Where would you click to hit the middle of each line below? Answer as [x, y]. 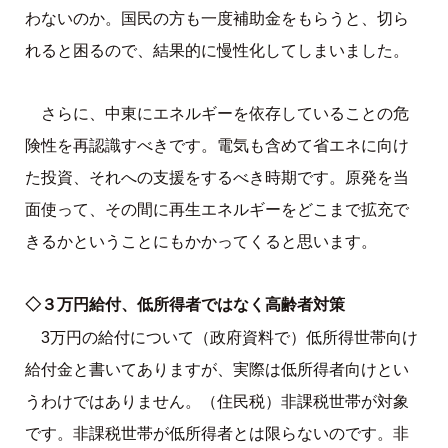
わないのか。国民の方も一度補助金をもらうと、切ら [216, 18]
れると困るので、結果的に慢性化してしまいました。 [216, 50]
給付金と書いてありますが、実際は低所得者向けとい [216, 370]
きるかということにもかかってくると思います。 [200, 241]
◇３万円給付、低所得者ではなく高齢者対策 [184, 304]
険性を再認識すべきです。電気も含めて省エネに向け [216, 145]
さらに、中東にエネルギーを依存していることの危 [224, 113]
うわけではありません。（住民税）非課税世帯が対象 [216, 402]
